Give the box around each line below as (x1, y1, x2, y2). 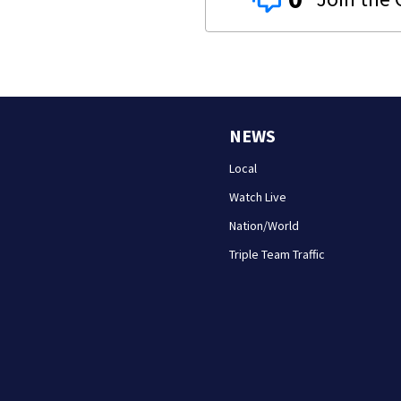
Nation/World (229, 217, 300, 234)
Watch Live (229, 188, 287, 205)
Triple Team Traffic (229, 245, 326, 262)
